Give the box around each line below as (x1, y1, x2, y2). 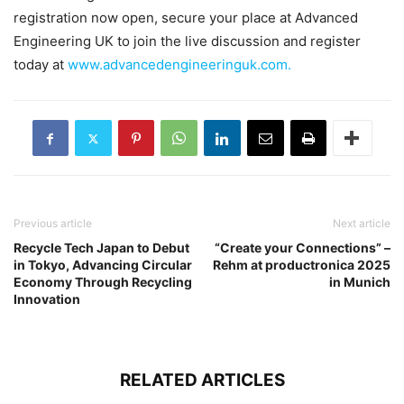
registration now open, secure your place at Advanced (14, 9, 358, 27)
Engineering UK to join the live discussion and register (14, 32, 361, 50)
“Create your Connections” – (215, 240, 390, 256)
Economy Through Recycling (14, 274, 192, 290)
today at (14, 56, 68, 74)
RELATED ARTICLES (119, 370, 285, 391)
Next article (333, 216, 390, 231)
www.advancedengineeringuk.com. (68, 56, 291, 74)
